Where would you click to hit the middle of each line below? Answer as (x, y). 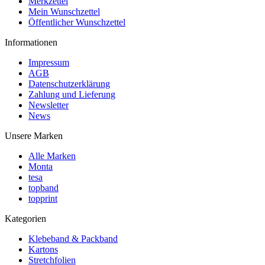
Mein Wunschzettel (64, 12)
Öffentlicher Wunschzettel (77, 22)
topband (43, 188)
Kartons (43, 250)
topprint (43, 199)
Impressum (49, 63)
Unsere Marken (34, 136)
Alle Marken (52, 156)
